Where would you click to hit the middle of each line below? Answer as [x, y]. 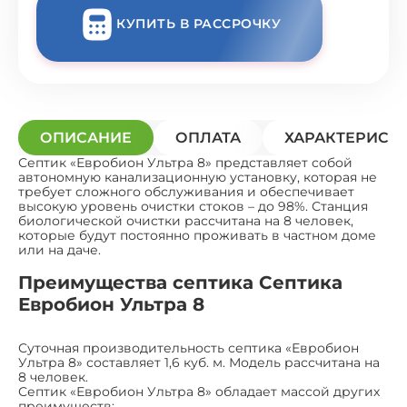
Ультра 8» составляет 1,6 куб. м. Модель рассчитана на [199, 362]
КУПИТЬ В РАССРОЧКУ [199, 24]
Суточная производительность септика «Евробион [189, 347]
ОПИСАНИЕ [86, 137]
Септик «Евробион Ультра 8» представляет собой [185, 162]
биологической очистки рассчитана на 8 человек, [186, 220]
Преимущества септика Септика [180, 282]
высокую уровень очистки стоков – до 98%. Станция [193, 206]
